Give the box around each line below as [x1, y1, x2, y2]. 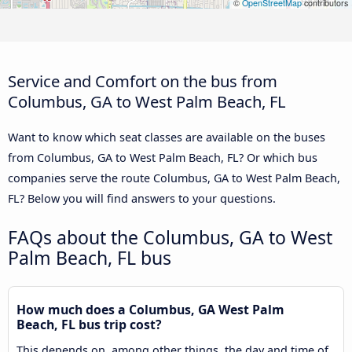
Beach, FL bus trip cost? [16, 316, 162, 334]
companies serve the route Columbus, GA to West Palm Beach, [8, 170, 340, 186]
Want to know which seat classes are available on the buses [8, 130, 325, 145]
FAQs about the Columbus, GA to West [8, 225, 332, 251]
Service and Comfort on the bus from [8, 70, 277, 93]
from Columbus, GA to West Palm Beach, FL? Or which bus [8, 150, 317, 166]
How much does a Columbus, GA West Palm [16, 301, 284, 319]
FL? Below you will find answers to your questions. [8, 191, 276, 207]
